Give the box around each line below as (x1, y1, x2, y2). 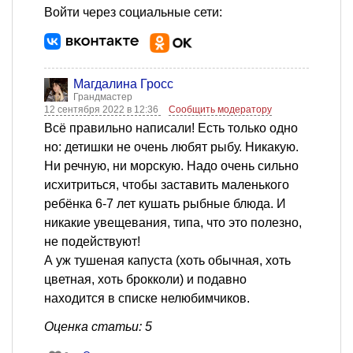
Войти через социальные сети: (44, 6, 222, 20)
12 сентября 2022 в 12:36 (44, 104, 161, 116)
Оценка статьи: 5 (44, 320, 152, 334)
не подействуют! (44, 235, 140, 249)
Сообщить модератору (169, 104, 272, 116)
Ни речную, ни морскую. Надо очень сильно (44, 159, 299, 173)
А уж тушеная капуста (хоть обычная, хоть (44, 254, 291, 268)
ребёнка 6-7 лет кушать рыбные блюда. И (44, 197, 286, 211)
